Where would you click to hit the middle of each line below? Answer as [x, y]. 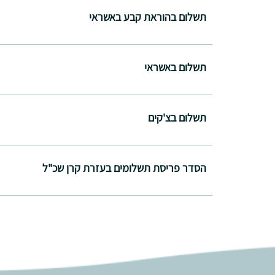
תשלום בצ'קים [177, 117]
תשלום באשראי [175, 67]
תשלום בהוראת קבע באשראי [148, 17]
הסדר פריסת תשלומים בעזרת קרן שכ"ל [124, 168]
